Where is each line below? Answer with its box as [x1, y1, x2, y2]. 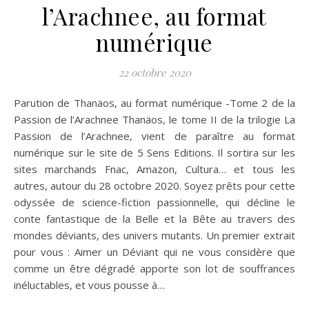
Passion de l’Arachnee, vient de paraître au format [14, 129, 295, 143]
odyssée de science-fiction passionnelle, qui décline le [14, 195, 295, 209]
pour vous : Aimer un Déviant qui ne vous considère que [14, 245, 295, 259]
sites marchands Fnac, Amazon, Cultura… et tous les [14, 162, 295, 176]
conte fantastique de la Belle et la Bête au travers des [14, 212, 295, 226]
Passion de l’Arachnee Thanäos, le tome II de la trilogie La [14, 112, 295, 126]
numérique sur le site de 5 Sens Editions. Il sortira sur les [14, 146, 295, 159]
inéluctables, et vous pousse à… [14, 278, 165, 292]
